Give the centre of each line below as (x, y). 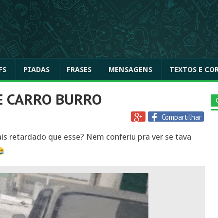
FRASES (79, 70)
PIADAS (36, 70)
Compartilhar (182, 117)
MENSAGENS (130, 70)
